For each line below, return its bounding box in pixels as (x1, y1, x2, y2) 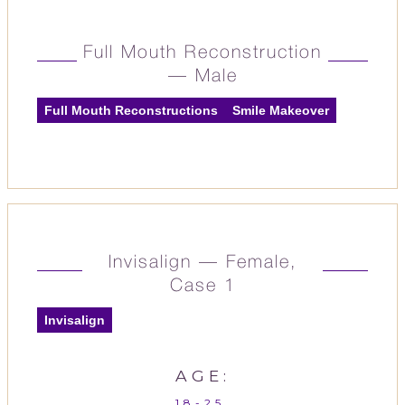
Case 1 (169, 278, 236, 295)
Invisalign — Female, (108, 255, 297, 271)
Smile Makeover (232, 103, 329, 118)
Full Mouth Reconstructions (44, 103, 218, 118)
